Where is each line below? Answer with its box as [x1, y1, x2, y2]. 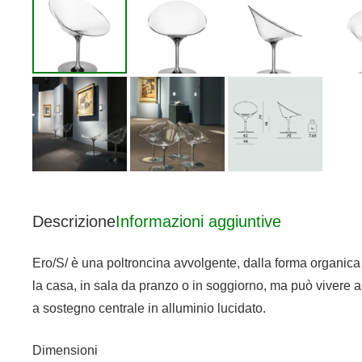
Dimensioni [32, 343, 98, 357]
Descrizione [32, 212, 116, 230]
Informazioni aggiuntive [116, 212, 281, 230]
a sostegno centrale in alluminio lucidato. [32, 301, 266, 315]
